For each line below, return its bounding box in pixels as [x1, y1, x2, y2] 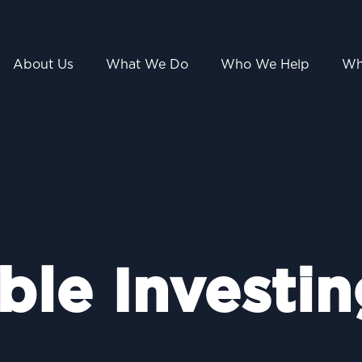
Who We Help [221, 58, 310, 71]
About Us [13, 58, 74, 71]
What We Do [106, 58, 189, 71]
